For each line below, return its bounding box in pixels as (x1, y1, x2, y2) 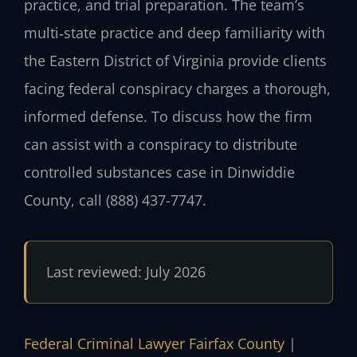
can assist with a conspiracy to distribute (24, 135, 297, 155)
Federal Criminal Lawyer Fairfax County (24, 333, 284, 353)
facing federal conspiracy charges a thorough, (24, 79, 331, 99)
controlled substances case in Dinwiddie (24, 163, 295, 182)
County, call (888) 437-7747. (24, 190, 206, 210)
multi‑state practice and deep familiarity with (24, 23, 325, 43)
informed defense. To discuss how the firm (24, 107, 312, 127)
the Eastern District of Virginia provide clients (24, 51, 327, 71)
